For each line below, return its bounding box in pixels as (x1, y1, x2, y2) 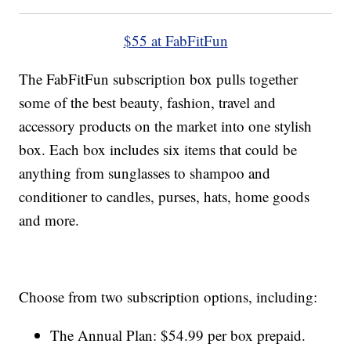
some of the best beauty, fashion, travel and (19, 92, 277, 113)
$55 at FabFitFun (123, 31, 228, 51)
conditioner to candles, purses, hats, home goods (19, 186, 310, 207)
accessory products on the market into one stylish (19, 116, 313, 136)
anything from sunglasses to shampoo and (19, 163, 271, 183)
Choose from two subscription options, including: (19, 287, 318, 307)
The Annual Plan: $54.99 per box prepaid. (50, 325, 306, 346)
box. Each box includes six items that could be (19, 139, 298, 160)
